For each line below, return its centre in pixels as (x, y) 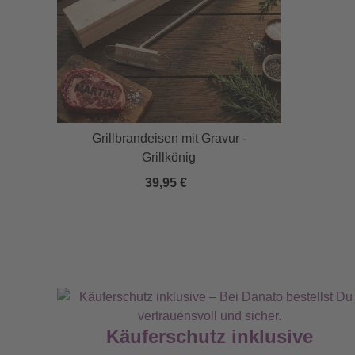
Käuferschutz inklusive (209, 336)
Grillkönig (169, 157)
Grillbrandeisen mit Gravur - (169, 138)
